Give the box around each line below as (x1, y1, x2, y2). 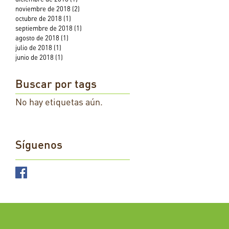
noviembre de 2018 (15, 5, 71, 13)
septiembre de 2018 (15, 24, 73, 32)
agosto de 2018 (15, 34, 59, 42)
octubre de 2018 (15, 14, 62, 22)
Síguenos (15, 138, 62, 151)
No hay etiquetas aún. (15, 96, 103, 107)
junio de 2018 (15, 53, 54, 61)
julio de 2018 (15, 43, 52, 52)
